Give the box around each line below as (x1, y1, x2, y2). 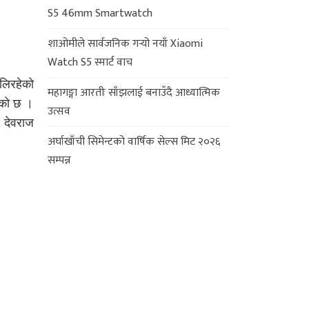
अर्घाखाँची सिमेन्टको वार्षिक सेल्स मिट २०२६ (47, 132, 220, 151)
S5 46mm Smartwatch (47, 3, 152, 23)
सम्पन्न (47, 150, 71, 170)
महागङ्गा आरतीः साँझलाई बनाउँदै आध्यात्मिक (47, 83, 220, 102)
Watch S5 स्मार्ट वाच (47, 52, 132, 72)
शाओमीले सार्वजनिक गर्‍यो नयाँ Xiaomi (47, 34, 203, 53)
